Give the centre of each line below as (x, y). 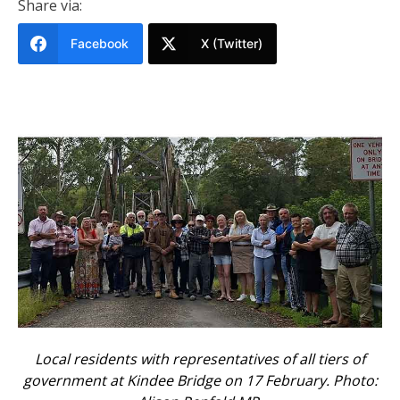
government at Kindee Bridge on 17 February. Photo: (200, 380)
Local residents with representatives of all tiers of (200, 358)
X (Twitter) (232, 43)
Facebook (100, 43)
